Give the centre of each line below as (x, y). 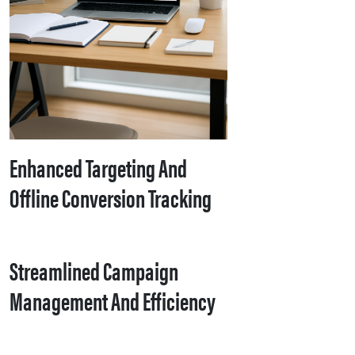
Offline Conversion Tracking (111, 197)
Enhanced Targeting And (98, 166)
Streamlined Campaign (94, 269)
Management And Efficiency (113, 300)
